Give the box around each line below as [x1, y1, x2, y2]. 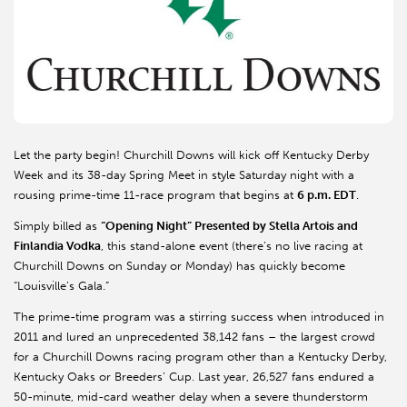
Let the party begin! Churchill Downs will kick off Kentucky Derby [14, 148, 369, 163]
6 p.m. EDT [297, 188, 356, 203]
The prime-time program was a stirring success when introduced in [14, 310, 384, 324]
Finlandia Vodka [14, 239, 101, 253]
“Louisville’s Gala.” [14, 279, 109, 293]
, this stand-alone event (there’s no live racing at [101, 239, 362, 253]
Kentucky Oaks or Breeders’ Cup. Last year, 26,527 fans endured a [14, 370, 374, 384]
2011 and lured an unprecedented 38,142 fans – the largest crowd [14, 330, 375, 344]
